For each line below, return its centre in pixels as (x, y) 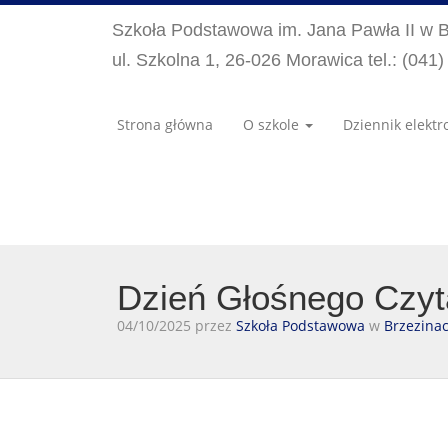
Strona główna (165, 124)
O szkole (273, 124)
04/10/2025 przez (176, 325)
